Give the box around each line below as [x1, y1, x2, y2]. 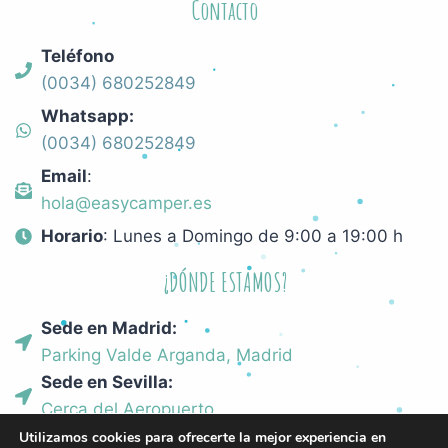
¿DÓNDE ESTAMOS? [162, 267, 287, 299]
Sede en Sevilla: [41, 372, 174, 393]
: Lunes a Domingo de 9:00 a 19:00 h [103, 226, 404, 247]
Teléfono [41, 46, 115, 67]
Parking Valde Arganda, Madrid [41, 345, 294, 366]
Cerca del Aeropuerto [41, 399, 215, 420]
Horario [41, 226, 104, 247]
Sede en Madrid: [41, 318, 178, 339]
